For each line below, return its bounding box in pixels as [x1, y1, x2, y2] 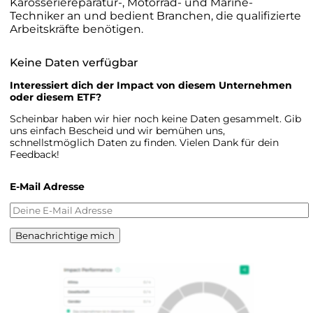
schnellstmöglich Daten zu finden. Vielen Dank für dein [10, 136, 279, 149]
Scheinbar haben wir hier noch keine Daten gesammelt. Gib [10, 112, 301, 125]
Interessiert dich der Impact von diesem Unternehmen [10, 78, 292, 92]
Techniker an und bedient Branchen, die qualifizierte [10, 8, 301, 22]
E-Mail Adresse [10, 180, 85, 193]
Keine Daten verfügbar [10, 55, 138, 69]
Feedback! [10, 147, 59, 161]
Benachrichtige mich [15, 229, 115, 241]
